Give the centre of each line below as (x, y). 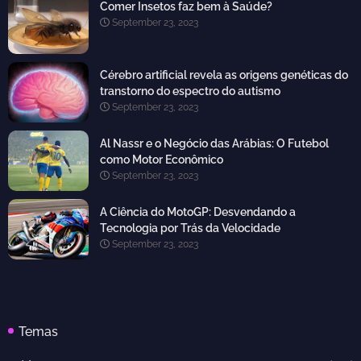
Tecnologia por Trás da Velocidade (190, 228)
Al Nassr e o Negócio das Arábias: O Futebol (214, 144)
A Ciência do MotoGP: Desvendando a (198, 212)
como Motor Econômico (162, 160)
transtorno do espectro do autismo (190, 91)
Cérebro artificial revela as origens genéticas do (224, 75)
